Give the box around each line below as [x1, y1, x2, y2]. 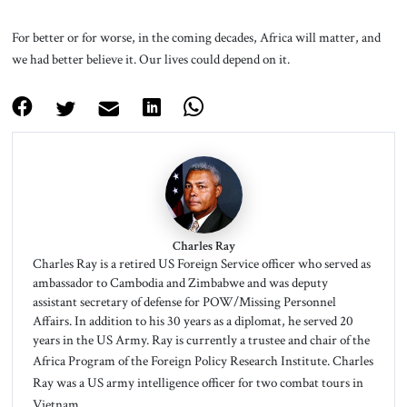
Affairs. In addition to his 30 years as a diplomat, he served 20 [32, 312, 353, 331]
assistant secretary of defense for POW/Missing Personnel [32, 293, 336, 312]
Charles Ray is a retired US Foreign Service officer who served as [32, 254, 371, 273]
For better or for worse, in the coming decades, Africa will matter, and [11, 27, 381, 46]
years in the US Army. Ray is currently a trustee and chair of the [32, 331, 370, 350]
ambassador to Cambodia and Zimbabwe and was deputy [32, 273, 328, 293]
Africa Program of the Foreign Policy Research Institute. [32, 352, 333, 371]
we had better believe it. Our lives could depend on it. [11, 49, 290, 68]
